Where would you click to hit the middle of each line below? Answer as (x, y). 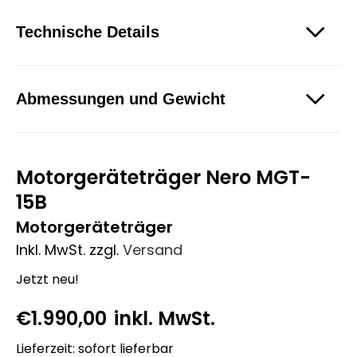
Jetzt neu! (47, 279)
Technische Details (88, 31)
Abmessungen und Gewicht (121, 98)
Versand (153, 249)
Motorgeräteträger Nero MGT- (163, 177)
